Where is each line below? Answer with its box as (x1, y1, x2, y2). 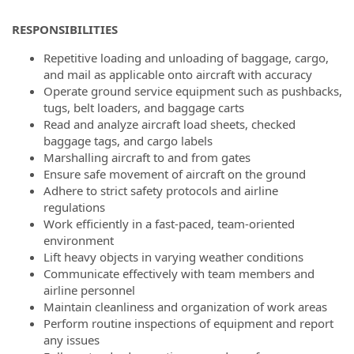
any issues (43, 331, 103, 348)
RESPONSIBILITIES (12, 21, 118, 37)
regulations (43, 198, 108, 215)
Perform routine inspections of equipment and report (43, 314, 333, 331)
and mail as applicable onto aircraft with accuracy (43, 66, 318, 82)
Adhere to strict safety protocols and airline (43, 182, 278, 198)
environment (43, 232, 117, 248)
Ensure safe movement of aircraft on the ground (43, 165, 309, 182)
